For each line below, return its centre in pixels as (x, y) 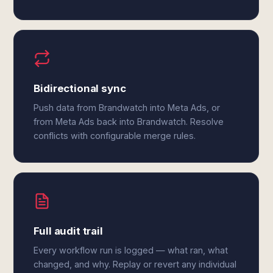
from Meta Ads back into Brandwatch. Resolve (129, 122)
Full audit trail (68, 231)
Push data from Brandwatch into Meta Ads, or (127, 108)
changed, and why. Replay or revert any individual (135, 264)
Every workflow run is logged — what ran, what (131, 250)
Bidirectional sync (80, 88)
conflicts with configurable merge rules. (115, 136)
